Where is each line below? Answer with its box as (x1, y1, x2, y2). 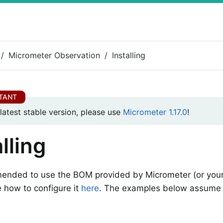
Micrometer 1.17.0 (123, 107, 187, 117)
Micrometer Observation (8, 50, 100, 60)
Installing (112, 50, 145, 60)
